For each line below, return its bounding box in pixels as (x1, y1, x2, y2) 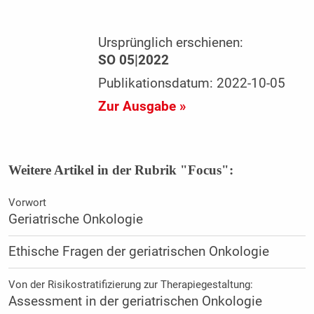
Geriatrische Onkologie (8, 212, 143, 228)
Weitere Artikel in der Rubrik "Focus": (8, 163, 233, 178)
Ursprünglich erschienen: (98, 35, 244, 51)
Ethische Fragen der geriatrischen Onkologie (8, 244, 269, 260)
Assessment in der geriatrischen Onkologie (8, 294, 262, 310)
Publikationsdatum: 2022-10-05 (98, 76, 286, 92)
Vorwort (8, 196, 46, 210)
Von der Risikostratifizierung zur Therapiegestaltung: (8, 278, 253, 292)
